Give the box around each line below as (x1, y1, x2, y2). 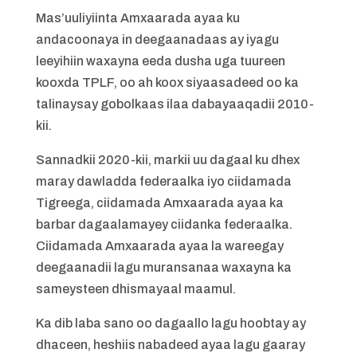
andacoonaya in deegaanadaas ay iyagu (35, 33, 279, 46)
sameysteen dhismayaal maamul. (35, 282, 236, 296)
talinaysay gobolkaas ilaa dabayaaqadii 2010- (35, 97, 314, 111)
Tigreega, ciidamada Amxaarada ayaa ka (35, 196, 284, 210)
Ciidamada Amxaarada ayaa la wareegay (35, 239, 284, 253)
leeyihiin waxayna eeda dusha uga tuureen (35, 54, 285, 68)
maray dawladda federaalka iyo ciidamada (35, 175, 292, 188)
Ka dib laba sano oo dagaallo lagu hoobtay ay (35, 316, 306, 330)
